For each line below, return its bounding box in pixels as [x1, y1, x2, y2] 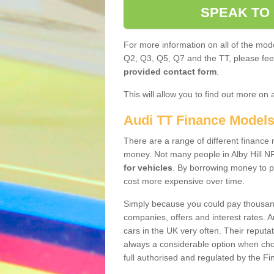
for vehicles [124, 163, 172, 172]
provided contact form [124, 67, 217, 76]
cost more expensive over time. [124, 176, 245, 186]
